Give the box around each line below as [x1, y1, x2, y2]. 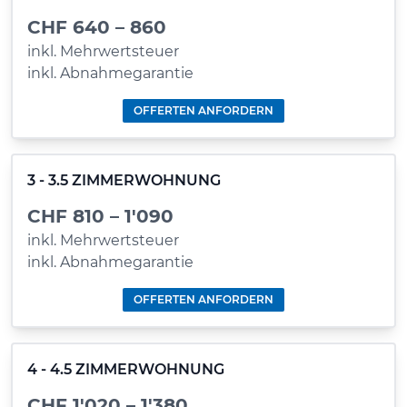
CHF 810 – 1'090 [27, 205, 174, 227]
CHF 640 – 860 [27, 16, 166, 38]
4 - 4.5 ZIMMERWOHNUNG [27, 361, 224, 378]
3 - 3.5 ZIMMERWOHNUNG [27, 172, 221, 189]
